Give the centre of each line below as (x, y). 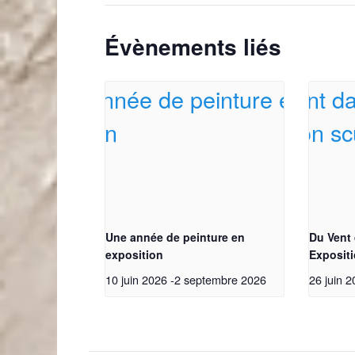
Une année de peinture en (175, 237)
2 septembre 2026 (220, 279)
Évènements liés (193, 46)
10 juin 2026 (136, 279)
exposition (134, 254)
